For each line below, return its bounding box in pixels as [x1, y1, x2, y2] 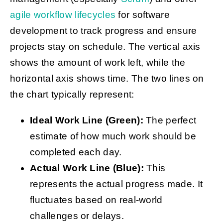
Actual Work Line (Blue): [29, 163, 144, 174]
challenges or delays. [29, 211, 124, 222]
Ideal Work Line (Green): [29, 115, 143, 126]
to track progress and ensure [67, 25, 197, 36]
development [9, 25, 68, 36]
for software [115, 9, 170, 20]
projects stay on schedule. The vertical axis [9, 41, 201, 52]
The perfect [143, 115, 197, 126]
